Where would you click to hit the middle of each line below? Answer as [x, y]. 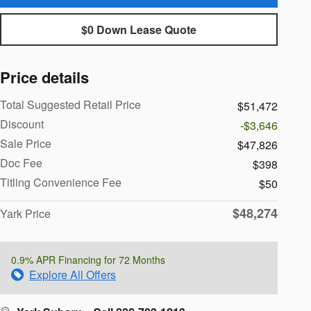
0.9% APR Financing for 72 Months [88, 260]
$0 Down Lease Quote [139, 30]
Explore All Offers [73, 275]
